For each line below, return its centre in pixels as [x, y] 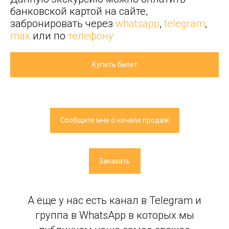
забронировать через [63, 24]
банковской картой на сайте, [79, 11]
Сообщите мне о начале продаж [114, 120]
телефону [91, 36]
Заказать [114, 161]
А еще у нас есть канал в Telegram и [114, 200]
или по [49, 36]
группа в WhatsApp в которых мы [114, 215]
